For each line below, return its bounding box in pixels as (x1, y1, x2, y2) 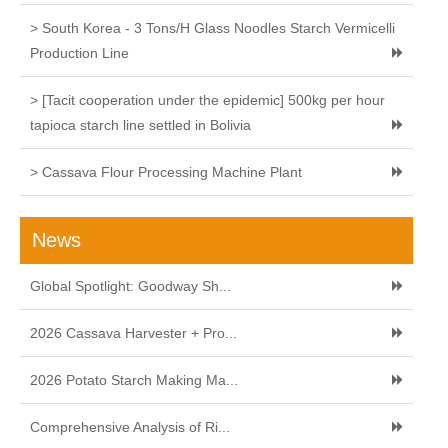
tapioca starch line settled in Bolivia (30, 117, 251, 134)
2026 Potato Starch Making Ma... (30, 372, 238, 389)
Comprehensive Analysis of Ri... (30, 419, 230, 436)
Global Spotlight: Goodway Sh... (30, 278, 231, 295)
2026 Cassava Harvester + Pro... (30, 325, 237, 342)
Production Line (30, 45, 129, 62)
